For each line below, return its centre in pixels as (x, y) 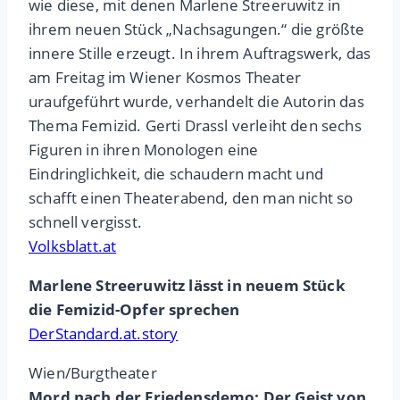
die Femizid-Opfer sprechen (134, 310)
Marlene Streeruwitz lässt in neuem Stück (187, 286)
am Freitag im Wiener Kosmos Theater (165, 78)
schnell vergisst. (85, 222)
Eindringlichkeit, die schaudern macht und (176, 174)
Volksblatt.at (73, 246)
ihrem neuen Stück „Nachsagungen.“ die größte (197, 29)
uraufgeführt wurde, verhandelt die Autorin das (196, 102)
